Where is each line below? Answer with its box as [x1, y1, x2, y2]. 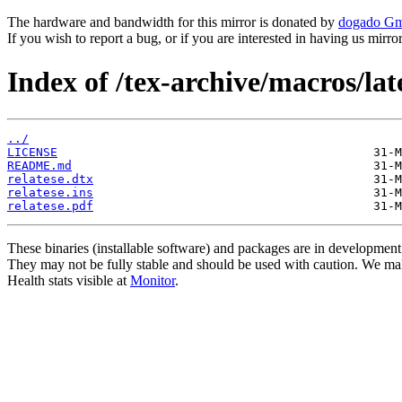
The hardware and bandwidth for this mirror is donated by [7, 14, 338, 30]
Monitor [130, 272, 175, 288]
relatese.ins [7, 185, 93, 199]
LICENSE [7, 144, 57, 159]
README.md [7, 158, 72, 172]
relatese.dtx [7, 171, 93, 186]
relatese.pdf [7, 198, 93, 213]
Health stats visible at [7, 272, 130, 288]
